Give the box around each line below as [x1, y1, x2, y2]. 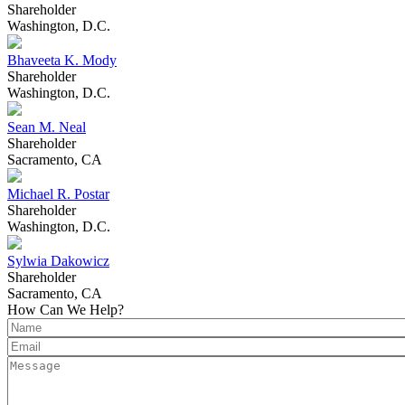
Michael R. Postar [7, 186, 109, 202]
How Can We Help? [7, 302, 124, 318]
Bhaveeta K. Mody [7, 52, 117, 69]
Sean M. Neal [7, 119, 86, 136]
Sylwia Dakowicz [7, 253, 109, 269]
